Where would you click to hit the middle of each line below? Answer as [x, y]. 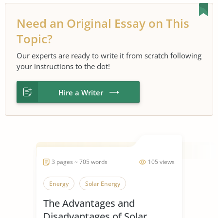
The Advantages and [89, 203]
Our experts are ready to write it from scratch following [109, 55]
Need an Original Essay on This [103, 23]
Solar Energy [103, 183]
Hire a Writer [81, 92]
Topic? [35, 38]
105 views [161, 162]
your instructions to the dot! [63, 66]
